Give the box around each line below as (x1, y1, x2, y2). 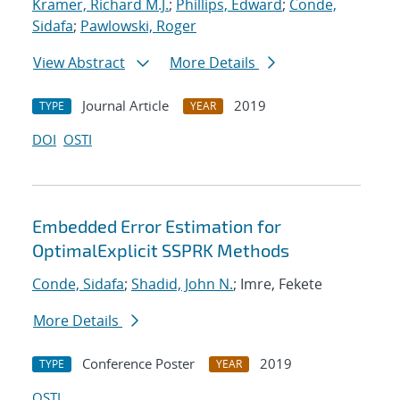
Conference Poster (82, 354, 195, 373)
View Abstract (33, 53, 125, 73)
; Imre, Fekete (233, 274, 322, 295)
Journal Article (82, 96, 169, 115)
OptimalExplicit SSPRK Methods (32, 239, 289, 262)
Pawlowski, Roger (80, 16, 196, 37)
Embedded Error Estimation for (32, 215, 281, 237)
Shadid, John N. (131, 274, 233, 295)
